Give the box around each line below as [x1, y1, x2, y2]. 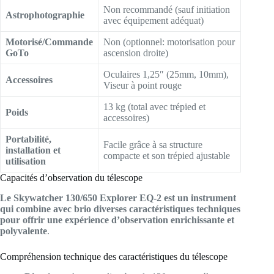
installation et [6, 145, 61, 156]
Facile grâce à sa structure [103, 139, 202, 150]
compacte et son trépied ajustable [103, 150, 230, 161]
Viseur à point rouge [103, 80, 182, 91]
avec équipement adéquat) [103, 15, 204, 26]
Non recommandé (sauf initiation [103, 4, 230, 15]
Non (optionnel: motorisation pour [103, 37, 235, 48]
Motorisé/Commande [6, 37, 93, 48]
